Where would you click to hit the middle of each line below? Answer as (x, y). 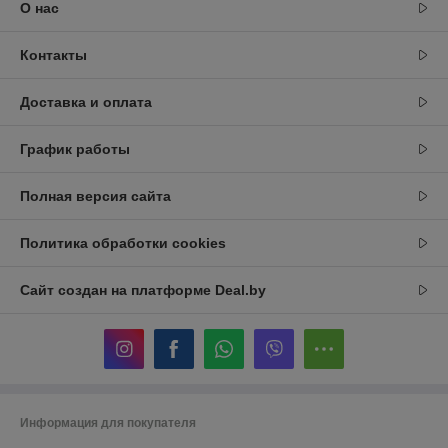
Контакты (53, 54)
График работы (75, 148)
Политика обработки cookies (123, 242)
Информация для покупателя (108, 422)
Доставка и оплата (86, 101)
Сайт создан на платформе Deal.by (143, 289)
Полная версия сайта (95, 195)
